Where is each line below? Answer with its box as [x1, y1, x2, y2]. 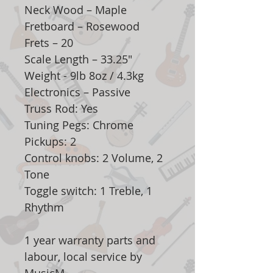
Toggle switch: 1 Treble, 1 [24, 183, 152, 199]
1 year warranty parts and [24, 233, 155, 248]
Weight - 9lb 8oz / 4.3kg [24, 68, 144, 83]
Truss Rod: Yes [24, 101, 98, 116]
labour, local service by [24, 249, 142, 264]
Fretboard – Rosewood [24, 19, 140, 34]
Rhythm [24, 200, 64, 215]
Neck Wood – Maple [24, 2, 127, 18]
